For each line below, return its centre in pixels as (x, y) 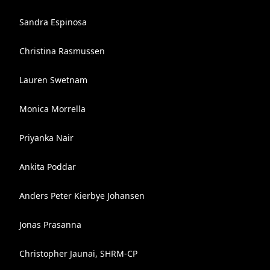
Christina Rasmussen (62, 51)
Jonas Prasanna (50, 224)
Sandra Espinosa (53, 22)
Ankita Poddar (48, 167)
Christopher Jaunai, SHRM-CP (78, 253)
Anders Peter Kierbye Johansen (82, 196)
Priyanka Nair (46, 138)
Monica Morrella (52, 109)
